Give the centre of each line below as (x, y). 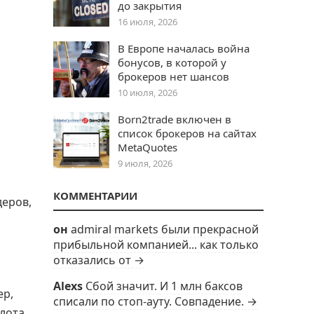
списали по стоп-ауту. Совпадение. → (155, 301)
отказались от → (99, 260)
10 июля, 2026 (148, 93)
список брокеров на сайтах (187, 133)
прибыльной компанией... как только (156, 245)
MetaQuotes (148, 147)
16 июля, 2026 (148, 22)
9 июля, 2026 (145, 163)
